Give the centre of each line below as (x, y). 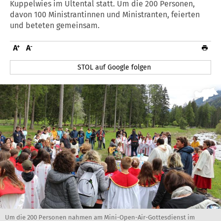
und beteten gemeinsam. (55, 25)
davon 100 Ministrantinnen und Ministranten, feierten (105, 14)
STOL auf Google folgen (114, 67)
